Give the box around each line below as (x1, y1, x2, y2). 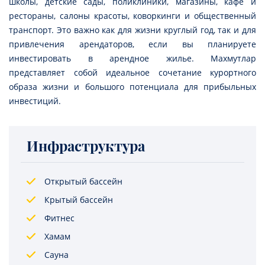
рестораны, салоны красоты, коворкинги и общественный (9, 10, 256, 22)
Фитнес (44, 212, 75, 224)
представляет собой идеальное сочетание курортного (9, 67, 256, 79)
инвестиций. (9, 95, 61, 107)
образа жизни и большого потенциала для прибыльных (9, 81, 256, 93)
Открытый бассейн (44, 176, 122, 188)
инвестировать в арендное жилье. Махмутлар (9, 53, 256, 64)
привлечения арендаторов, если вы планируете (9, 38, 256, 50)
